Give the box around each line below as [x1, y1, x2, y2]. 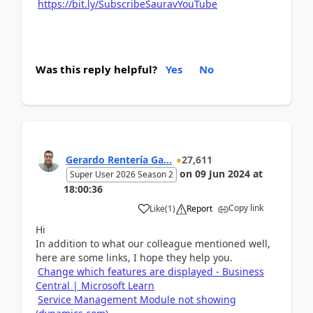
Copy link [228, 201, 263, 214]
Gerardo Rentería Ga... [66, 152, 172, 166]
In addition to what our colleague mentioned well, [36, 236, 270, 250]
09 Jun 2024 [195, 166, 250, 180]
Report [187, 202, 212, 214]
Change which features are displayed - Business [38, 264, 264, 278]
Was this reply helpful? [36, 61, 157, 76]
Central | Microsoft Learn [36, 278, 154, 292]
